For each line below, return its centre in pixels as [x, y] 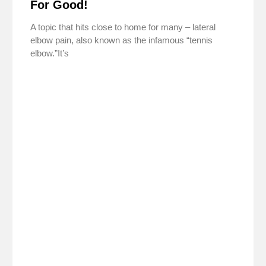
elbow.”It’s [49, 53]
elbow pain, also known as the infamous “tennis [121, 40]
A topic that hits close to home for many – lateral [123, 27]
